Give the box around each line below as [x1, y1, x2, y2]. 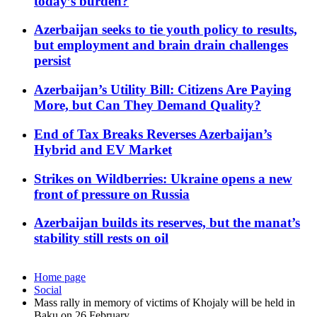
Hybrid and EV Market [34, 142, 172, 157]
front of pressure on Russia [34, 186, 190, 202]
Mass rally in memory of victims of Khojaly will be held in [34, 296, 295, 309]
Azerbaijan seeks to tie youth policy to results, [34, 22, 297, 38]
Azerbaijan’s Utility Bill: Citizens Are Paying [34, 82, 292, 98]
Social [34, 284, 62, 296]
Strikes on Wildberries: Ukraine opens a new [34, 171, 292, 186]
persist [34, 53, 71, 69]
